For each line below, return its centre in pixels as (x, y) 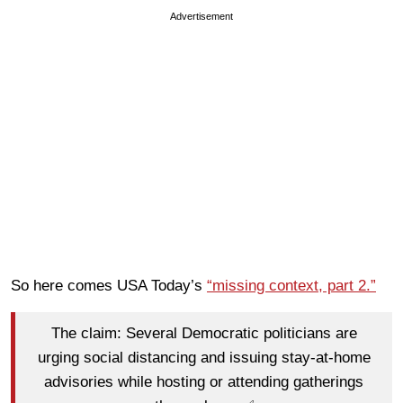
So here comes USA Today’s (109, 285)
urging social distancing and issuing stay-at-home (204, 358)
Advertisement (201, 16)
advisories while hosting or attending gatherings (204, 382)
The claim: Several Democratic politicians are (204, 334)
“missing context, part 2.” (291, 285)
